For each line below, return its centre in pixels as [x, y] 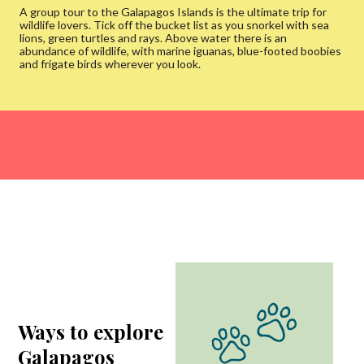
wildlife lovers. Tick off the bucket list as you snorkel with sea [174, 25]
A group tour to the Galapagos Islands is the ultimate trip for [173, 12]
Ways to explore [91, 331]
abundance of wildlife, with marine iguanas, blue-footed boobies [180, 51]
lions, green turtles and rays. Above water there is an [153, 38]
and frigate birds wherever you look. [110, 64]
